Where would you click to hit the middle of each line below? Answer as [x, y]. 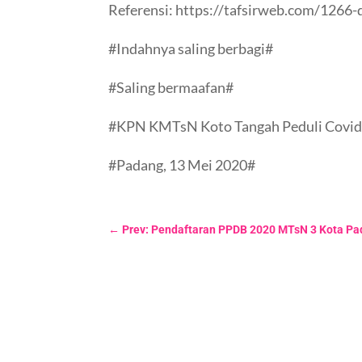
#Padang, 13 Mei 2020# [182, 164]
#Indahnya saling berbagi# [191, 48]
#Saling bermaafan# [171, 87]
